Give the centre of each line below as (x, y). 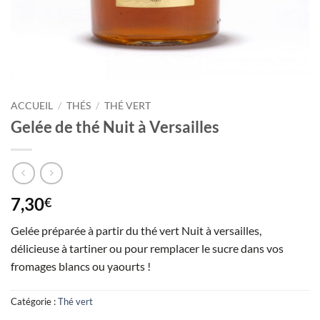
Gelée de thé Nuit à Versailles (115, 126)
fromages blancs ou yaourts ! (81, 266)
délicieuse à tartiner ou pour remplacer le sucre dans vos (147, 249)
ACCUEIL (32, 105)
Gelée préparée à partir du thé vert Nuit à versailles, (136, 231)
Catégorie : (34, 302)
